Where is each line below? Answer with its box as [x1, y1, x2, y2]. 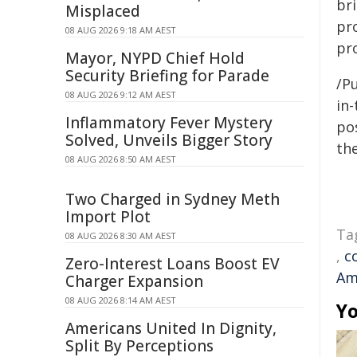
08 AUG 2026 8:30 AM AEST [65, 229, 176, 241]
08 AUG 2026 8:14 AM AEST [65, 294, 176, 306]
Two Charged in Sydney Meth [65, 189, 280, 210]
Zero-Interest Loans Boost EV [65, 253, 280, 274]
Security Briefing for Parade [65, 65, 269, 86]
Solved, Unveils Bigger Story [65, 130, 273, 151]
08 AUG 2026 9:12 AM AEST [65, 88, 176, 100]
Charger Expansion [65, 271, 203, 292]
